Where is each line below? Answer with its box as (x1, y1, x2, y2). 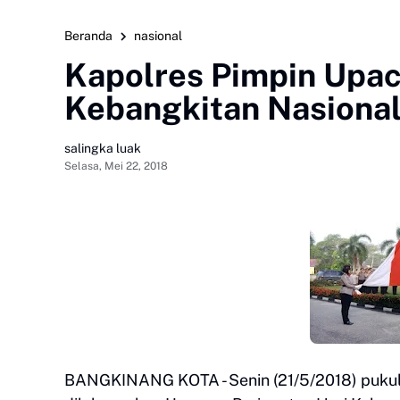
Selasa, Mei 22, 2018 (64, 159, 168, 172)
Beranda (64, 29, 112, 43)
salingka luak (64, 140, 141, 155)
